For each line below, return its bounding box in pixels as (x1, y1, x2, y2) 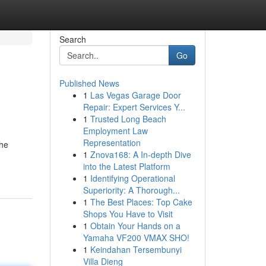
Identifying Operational (90, 172, 175, 184)
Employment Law (83, 125, 148, 137)
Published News (59, 77, 119, 89)
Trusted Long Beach (90, 113, 166, 125)
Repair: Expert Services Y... (83, 101, 185, 113)
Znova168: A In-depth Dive (90, 148, 191, 160)
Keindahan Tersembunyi (90, 243, 182, 255)
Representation (83, 137, 141, 148)
